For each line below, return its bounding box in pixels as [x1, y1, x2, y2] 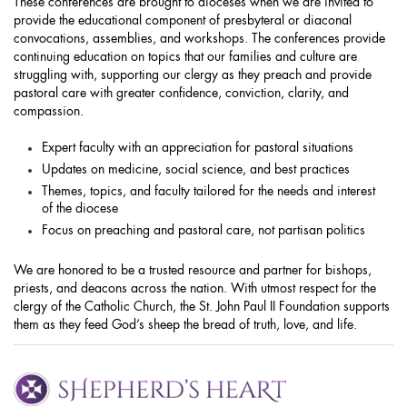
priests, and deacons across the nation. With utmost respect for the [14, 283, 376, 295]
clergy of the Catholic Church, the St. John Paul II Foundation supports [14, 302, 390, 313]
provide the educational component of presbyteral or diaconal [14, 15, 352, 27]
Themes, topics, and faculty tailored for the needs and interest [42, 186, 375, 198]
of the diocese [42, 203, 118, 215]
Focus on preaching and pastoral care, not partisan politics [42, 225, 365, 237]
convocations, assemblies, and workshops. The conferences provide [14, 34, 385, 45]
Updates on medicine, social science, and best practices [42, 164, 350, 176]
